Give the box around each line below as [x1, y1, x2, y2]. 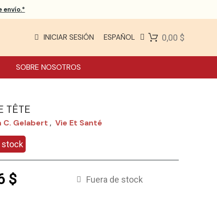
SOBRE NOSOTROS [16, 62, 81, 72]
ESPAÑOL [103, 32, 135, 43]
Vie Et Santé [55, 118, 103, 128]
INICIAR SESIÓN [43, 32, 94, 43]
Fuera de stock [86, 174, 143, 185]
